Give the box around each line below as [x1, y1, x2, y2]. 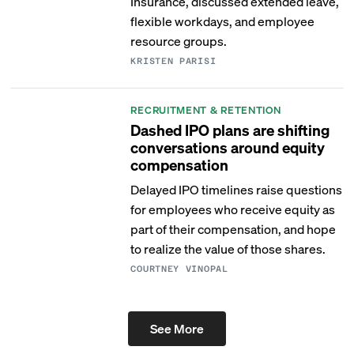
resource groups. [130, 32, 228, 49]
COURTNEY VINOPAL [130, 264, 228, 274]
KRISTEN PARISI [130, 56, 217, 66]
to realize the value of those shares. [130, 240, 326, 257]
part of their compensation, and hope [130, 220, 337, 237]
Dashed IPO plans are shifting [130, 120, 330, 139]
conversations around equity [130, 137, 326, 156]
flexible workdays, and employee [130, 13, 315, 29]
